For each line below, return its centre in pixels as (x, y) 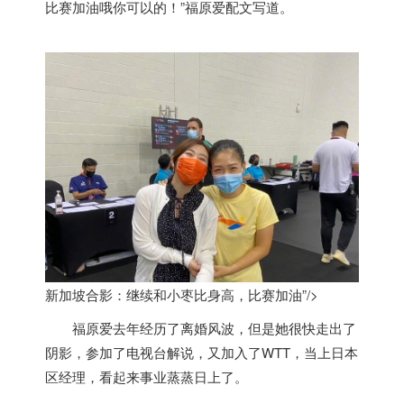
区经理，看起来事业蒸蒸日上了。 (147, 376)
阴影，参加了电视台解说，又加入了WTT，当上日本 (202, 352)
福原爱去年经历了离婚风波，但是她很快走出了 (214, 327)
